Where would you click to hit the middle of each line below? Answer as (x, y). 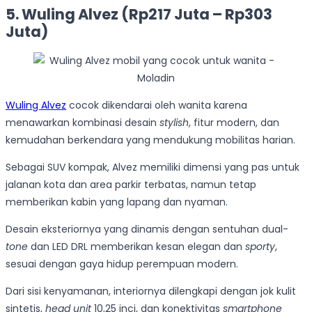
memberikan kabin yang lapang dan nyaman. (117, 202)
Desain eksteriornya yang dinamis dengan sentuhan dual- (147, 229)
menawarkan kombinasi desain (83, 123)
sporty (260, 247)
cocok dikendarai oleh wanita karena (157, 106)
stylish (174, 123)
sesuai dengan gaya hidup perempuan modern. (122, 264)
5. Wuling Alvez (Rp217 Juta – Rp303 (139, 14)
